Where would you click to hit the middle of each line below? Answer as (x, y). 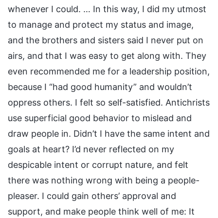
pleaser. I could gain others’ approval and (92, 196)
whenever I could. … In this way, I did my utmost (107, 9)
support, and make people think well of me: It (101, 211)
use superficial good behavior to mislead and (100, 118)
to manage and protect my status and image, (101, 24)
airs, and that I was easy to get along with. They (107, 55)
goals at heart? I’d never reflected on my (91, 149)
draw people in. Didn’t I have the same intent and (109, 133)
